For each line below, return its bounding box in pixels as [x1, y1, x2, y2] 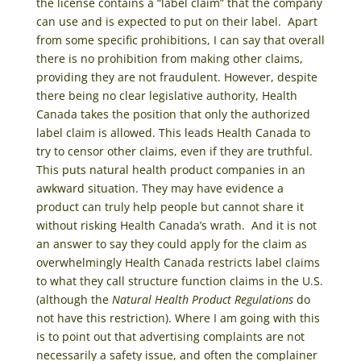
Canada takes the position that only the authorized [35, 106, 310, 122]
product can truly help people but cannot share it [35, 198, 304, 214]
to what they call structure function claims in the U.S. [35, 272, 323, 288]
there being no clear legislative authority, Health [35, 87, 297, 103]
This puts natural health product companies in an [35, 161, 305, 177]
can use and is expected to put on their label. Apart [35, 13, 317, 29]
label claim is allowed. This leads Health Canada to [35, 124, 310, 140]
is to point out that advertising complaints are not [35, 328, 305, 344]
